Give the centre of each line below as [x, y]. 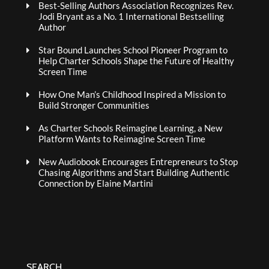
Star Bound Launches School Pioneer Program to [133, 50]
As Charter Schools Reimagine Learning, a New [130, 128]
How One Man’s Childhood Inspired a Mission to [132, 94]
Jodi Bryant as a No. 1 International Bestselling [131, 16]
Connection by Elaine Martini [96, 183]
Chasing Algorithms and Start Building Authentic [134, 172]
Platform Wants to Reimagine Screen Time [122, 139]
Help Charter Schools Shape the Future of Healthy [136, 61]
